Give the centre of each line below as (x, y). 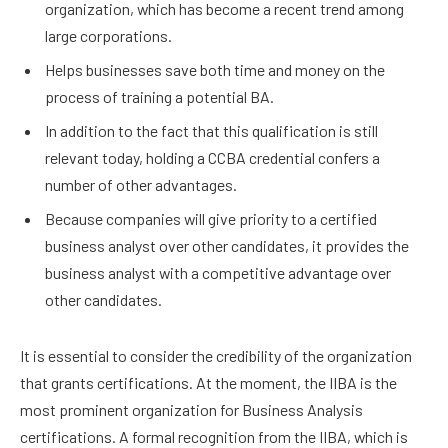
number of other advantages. (141, 184)
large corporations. (108, 35)
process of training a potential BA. (159, 96)
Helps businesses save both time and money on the (215, 69)
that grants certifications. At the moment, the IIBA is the (208, 382)
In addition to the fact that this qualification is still (211, 130)
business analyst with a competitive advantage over (218, 272)
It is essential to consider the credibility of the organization (216, 355)
